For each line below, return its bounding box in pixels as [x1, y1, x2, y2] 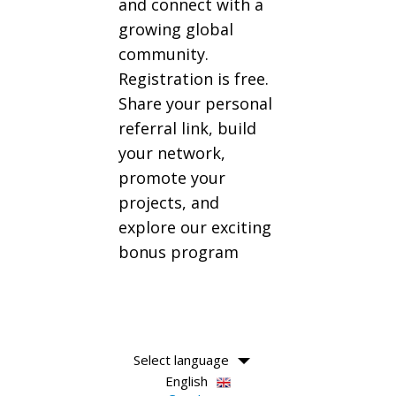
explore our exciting [118, 216, 271, 238]
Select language [133, 350, 229, 369]
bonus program [118, 240, 239, 263]
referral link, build [118, 117, 256, 139]
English [165, 371, 208, 390]
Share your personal [118, 92, 272, 114]
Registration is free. [118, 67, 269, 89]
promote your [118, 166, 225, 188]
